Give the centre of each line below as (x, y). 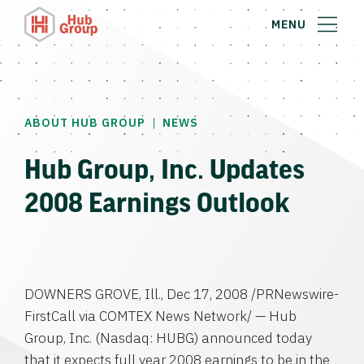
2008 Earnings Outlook (157, 201)
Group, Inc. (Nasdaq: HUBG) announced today (168, 338)
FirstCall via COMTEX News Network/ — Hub (160, 316)
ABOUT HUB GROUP (85, 123)
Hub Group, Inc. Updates (165, 168)
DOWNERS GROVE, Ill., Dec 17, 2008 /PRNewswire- (182, 294)
